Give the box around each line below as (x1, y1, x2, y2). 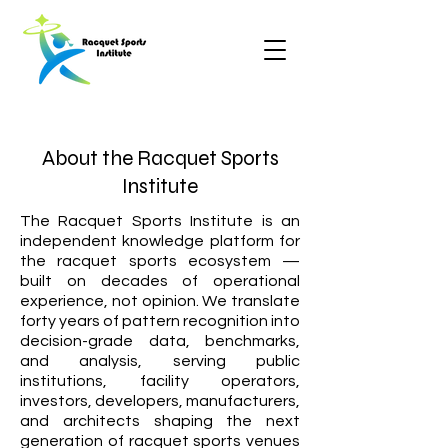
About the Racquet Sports (41, 146, 279, 171)
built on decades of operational (20, 273, 300, 289)
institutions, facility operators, (20, 373, 300, 389)
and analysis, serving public (20, 353, 300, 369)
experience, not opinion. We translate (20, 293, 300, 309)
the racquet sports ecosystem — (20, 253, 300, 269)
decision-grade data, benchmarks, (20, 333, 300, 349)
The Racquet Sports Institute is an (20, 213, 300, 229)
